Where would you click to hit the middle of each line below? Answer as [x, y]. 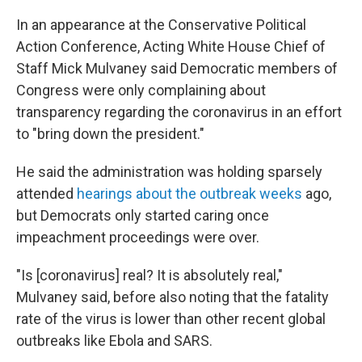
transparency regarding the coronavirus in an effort [179, 112]
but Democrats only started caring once [143, 216]
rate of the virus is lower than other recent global [171, 319]
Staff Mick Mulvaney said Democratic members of [177, 69]
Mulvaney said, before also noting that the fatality [173, 297]
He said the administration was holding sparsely [169, 172]
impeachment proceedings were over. [138, 238]
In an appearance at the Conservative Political [161, 25]
